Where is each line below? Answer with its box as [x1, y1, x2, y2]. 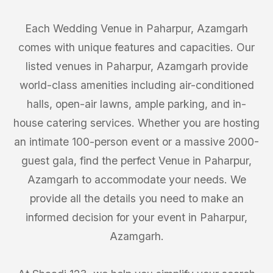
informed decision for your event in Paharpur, [26, 211, 247, 224]
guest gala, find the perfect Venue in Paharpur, [21, 154, 252, 167]
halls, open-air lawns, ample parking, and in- [27, 97, 246, 110]
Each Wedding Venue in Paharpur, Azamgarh [25, 22, 248, 35]
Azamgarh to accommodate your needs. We [27, 173, 246, 186]
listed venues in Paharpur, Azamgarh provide [25, 60, 248, 73]
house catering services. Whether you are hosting [13, 116, 260, 129]
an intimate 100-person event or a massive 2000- [14, 135, 259, 148]
